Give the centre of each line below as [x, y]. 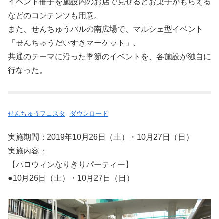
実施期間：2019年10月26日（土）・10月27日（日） [101, 137]
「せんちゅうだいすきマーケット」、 [74, 43]
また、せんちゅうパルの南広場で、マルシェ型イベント [106, 29]
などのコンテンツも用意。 [55, 16]
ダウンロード [89, 113]
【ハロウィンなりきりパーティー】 [70, 164]
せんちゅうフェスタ [36, 113]
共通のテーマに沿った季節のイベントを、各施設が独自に [109, 57]
